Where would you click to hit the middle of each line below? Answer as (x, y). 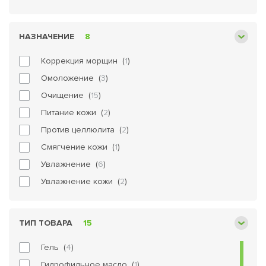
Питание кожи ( (72, 113)
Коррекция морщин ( (83, 61)
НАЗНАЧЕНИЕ (47, 37)
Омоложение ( (71, 78)
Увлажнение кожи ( (80, 181)
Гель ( (53, 247)
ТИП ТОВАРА (46, 223)
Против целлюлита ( (81, 130)
